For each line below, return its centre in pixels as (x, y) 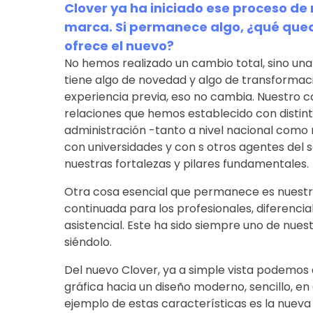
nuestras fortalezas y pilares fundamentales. (186, 163)
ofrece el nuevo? (119, 45)
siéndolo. (88, 242)
